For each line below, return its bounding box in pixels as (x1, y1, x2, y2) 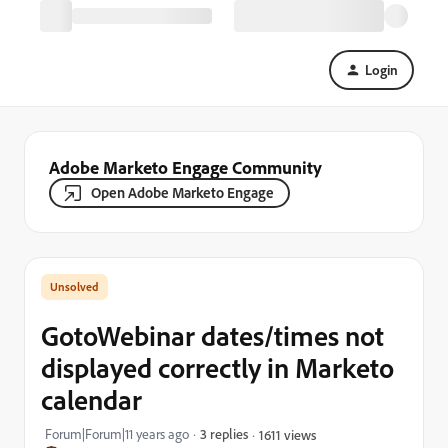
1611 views (259, 425, 316, 443)
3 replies (200, 425, 248, 442)
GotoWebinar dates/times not (41, 318, 384, 353)
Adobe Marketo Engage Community (49, 156, 322, 178)
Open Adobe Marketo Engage (91, 183, 274, 202)
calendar (41, 382, 142, 417)
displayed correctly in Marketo (41, 350, 394, 385)
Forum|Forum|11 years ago (45, 425, 189, 443)
